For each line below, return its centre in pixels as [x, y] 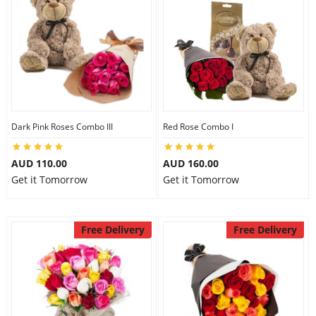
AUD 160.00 [191, 163]
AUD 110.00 [39, 163]
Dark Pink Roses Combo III [62, 127]
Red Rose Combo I [198, 127]
